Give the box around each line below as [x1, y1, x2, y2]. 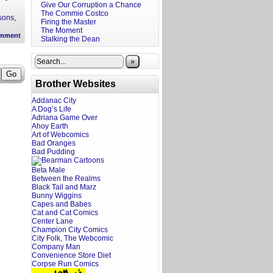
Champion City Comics [32, 225, 108, 234]
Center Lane [32, 217, 73, 225]
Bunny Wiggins [32, 191, 82, 200]
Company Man [32, 243, 80, 251]
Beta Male [32, 166, 65, 174]
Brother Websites [35, 79, 116, 89]
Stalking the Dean [41, 35, 100, 43]
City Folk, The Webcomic [32, 234, 113, 243]
